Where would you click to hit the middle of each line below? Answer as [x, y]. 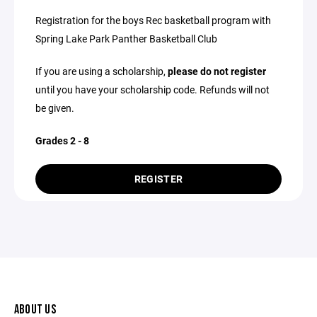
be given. [55, 108]
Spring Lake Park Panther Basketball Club [126, 39]
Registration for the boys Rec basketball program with [153, 20]
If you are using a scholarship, [102, 71]
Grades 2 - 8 [62, 140]
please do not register [217, 71]
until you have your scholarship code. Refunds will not [152, 90]
